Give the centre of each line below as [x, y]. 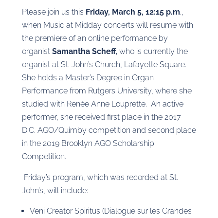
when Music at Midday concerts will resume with [107, 25]
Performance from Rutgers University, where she [107, 91]
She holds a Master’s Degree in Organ [88, 78]
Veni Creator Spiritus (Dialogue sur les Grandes [110, 211]
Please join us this [54, 12]
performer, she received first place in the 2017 [101, 117]
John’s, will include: [55, 191]
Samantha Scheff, [85, 51]
